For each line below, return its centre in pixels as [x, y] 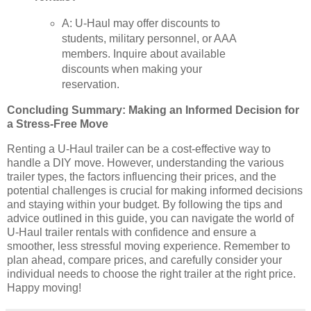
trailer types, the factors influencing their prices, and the [142, 176]
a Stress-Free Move [58, 124]
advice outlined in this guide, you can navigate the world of [150, 218]
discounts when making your [132, 69]
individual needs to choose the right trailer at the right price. [151, 274]
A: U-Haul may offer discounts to [141, 23]
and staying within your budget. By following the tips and [145, 204]
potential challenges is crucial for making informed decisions [155, 190]
